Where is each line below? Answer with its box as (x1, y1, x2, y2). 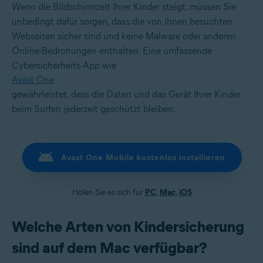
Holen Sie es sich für (72, 187, 145, 198)
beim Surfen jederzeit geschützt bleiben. (12, 103, 176, 115)
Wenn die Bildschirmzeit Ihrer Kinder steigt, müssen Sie (12, 1, 236, 13)
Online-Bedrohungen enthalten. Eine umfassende (12, 45, 212, 57)
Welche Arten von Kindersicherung (12, 217, 244, 237)
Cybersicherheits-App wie (12, 60, 116, 72)
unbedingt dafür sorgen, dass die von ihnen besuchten (12, 16, 232, 28)
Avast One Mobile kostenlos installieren (60, 152, 225, 163)
